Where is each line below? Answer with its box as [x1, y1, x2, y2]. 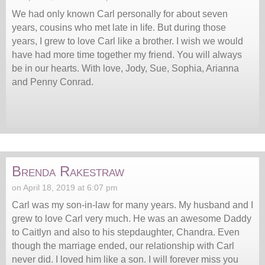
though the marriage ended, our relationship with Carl [12, 240, 234, 251]
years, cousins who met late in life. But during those [12, 22, 226, 33]
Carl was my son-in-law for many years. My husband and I [12, 199, 253, 210]
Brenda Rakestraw [12, 163, 124, 179]
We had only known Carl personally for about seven [12, 8, 228, 19]
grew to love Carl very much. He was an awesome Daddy [12, 213, 251, 224]
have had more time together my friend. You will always [12, 49, 242, 60]
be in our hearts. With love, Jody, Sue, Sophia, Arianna [12, 63, 239, 73]
